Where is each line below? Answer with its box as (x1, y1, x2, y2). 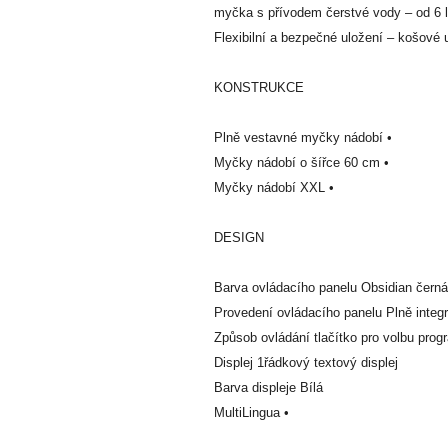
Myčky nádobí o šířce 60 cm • (214, 154, 389, 170)
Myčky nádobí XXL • (214, 179, 334, 195)
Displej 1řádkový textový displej (214, 354, 398, 370)
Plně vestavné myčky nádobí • (214, 129, 392, 145)
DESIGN (214, 229, 264, 245)
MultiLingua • (214, 404, 289, 420)
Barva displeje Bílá (214, 379, 323, 395)
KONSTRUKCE (214, 79, 304, 95)
